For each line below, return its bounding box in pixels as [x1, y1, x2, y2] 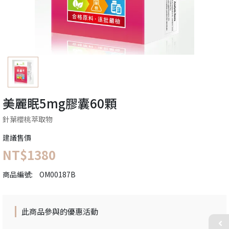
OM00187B [39, 169, 76, 180]
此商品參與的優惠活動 [21, 206, 98, 217]
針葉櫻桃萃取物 [3, 114, 53, 125]
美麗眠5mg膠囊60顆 [3, 94, 117, 112]
